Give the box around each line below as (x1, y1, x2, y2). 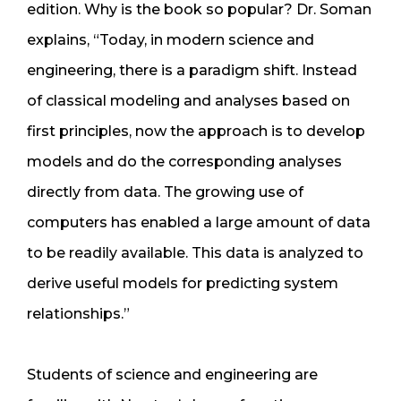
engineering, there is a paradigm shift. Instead (27, 61, 357, 79)
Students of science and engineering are (27, 365, 318, 383)
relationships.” (27, 304, 130, 322)
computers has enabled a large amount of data (27, 213, 371, 231)
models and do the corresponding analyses (27, 152, 342, 170)
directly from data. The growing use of (27, 183, 303, 200)
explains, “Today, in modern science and (27, 30, 314, 48)
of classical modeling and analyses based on (27, 91, 350, 109)
